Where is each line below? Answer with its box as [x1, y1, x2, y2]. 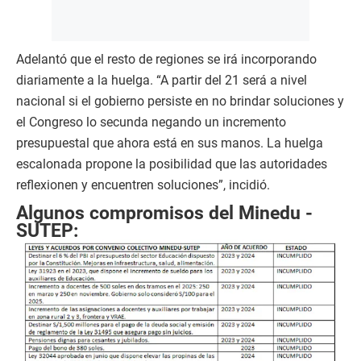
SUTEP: [16, 220, 78, 242]
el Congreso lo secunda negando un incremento [16, 114, 286, 131]
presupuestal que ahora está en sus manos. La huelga [16, 135, 323, 151]
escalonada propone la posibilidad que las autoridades [16, 156, 327, 172]
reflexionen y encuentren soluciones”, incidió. [16, 177, 270, 193]
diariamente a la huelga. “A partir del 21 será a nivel [16, 73, 307, 89]
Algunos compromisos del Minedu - [16, 202, 313, 224]
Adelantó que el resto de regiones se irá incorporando [16, 52, 317, 68]
